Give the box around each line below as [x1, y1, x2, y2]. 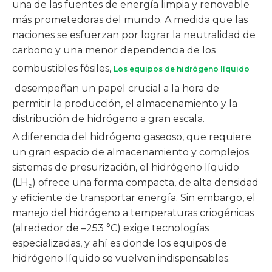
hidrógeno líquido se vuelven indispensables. [12, 253, 230, 264]
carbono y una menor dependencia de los [12, 44, 216, 56]
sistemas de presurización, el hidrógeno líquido [12, 161, 239, 173]
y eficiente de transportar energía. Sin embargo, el [12, 192, 256, 203]
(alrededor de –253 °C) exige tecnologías [12, 222, 209, 234]
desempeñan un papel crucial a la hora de [12, 83, 219, 94]
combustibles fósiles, [12, 63, 114, 74]
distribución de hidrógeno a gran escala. [12, 113, 205, 124]
